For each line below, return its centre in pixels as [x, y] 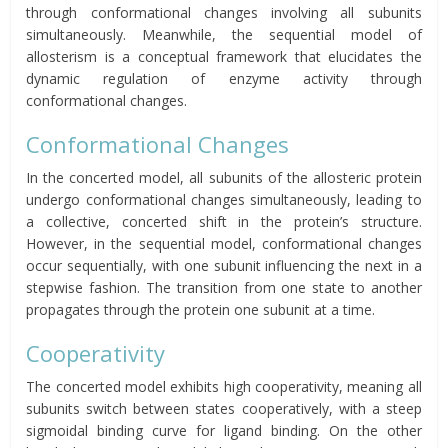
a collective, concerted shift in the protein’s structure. [224, 221]
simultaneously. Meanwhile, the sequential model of [224, 34]
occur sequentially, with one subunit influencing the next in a [224, 265]
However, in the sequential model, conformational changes [224, 243]
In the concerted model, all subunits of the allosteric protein [224, 177]
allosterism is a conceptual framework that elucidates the [224, 56]
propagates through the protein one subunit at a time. [201, 309]
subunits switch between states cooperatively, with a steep [224, 408]
